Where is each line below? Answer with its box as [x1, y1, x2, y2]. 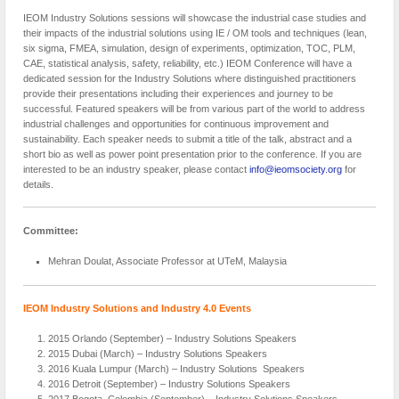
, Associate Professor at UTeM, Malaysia [110, 255, 287, 266]
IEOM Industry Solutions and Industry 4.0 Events [23, 303, 251, 314]
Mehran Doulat [47, 255, 111, 266]
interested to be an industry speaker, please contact [23, 163, 249, 175]
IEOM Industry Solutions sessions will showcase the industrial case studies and [23, 12, 366, 23]
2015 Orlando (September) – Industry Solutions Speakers [47, 332, 297, 344]
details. [23, 178, 53, 190]
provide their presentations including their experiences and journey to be [23, 87, 333, 99]
